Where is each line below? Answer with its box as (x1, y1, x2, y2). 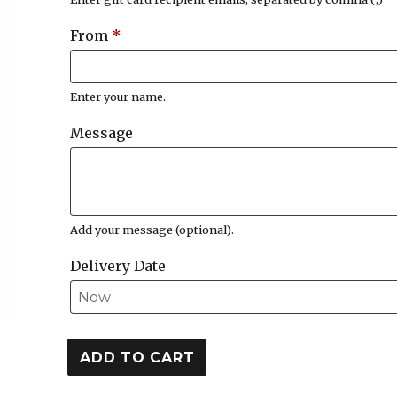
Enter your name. (70, 89, 167, 104)
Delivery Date (70, 256, 167, 275)
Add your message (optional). (70, 222, 235, 237)
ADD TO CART (80, 348, 195, 366)
